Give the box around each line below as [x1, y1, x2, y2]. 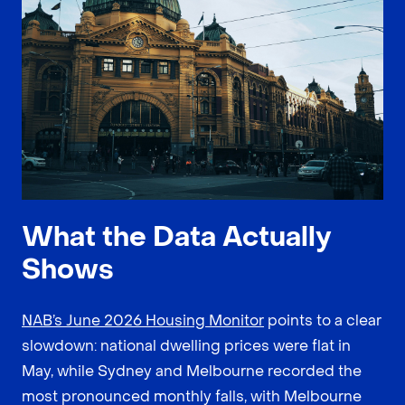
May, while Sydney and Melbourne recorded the [22, 361, 362, 381]
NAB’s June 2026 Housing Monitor [22, 310, 264, 330]
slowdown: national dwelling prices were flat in [22, 335, 351, 355]
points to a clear [264, 310, 381, 330]
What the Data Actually [22, 219, 332, 255]
